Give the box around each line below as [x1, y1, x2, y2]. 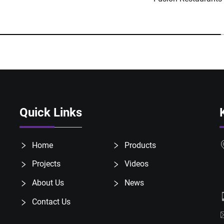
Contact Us [30, 197, 70, 207]
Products [122, 140, 156, 150]
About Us [30, 178, 64, 188]
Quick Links [19, 105, 82, 119]
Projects [30, 159, 60, 169]
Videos [122, 159, 149, 169]
